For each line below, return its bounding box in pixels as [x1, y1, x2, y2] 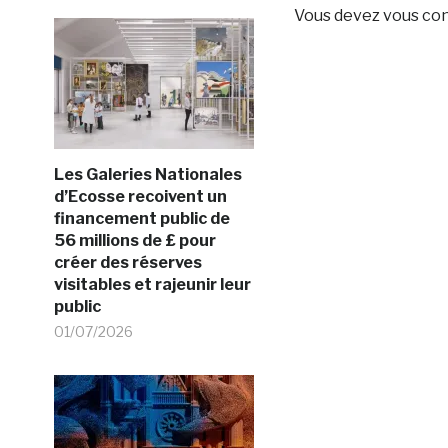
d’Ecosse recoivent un [53, 187, 227, 206]
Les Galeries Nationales [53, 165, 242, 184]
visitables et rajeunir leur [53, 275, 251, 294]
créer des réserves [53, 253, 202, 272]
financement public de [53, 209, 230, 228]
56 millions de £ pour [53, 231, 216, 250]
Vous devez [293, 6, 383, 25]
